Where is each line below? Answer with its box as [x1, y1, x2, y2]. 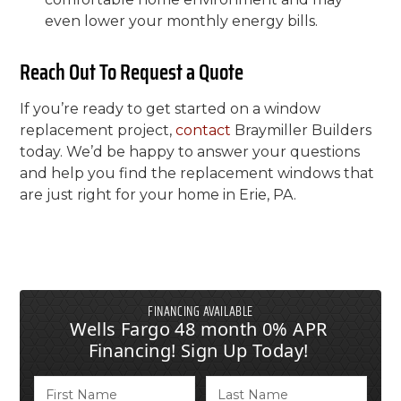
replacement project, [20, 122, 176, 139]
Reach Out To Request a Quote [20, 55, 244, 90]
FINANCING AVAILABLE [148, 302, 253, 321]
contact [175, 122, 232, 139]
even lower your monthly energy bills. [45, 13, 319, 30]
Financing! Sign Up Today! [88, 338, 309, 363]
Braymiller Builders [231, 122, 372, 139]
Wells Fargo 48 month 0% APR [69, 317, 328, 341]
